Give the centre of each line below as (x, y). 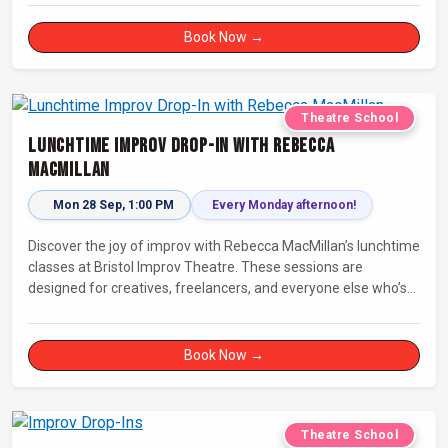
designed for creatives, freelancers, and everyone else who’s (217, 287)
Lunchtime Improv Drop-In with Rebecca (181, 145)
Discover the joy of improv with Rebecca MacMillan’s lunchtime (224, 245)
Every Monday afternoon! (284, 204)
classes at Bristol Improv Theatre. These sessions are (195, 266)
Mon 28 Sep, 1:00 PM (113, 204)
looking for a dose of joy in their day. (140, 308)
